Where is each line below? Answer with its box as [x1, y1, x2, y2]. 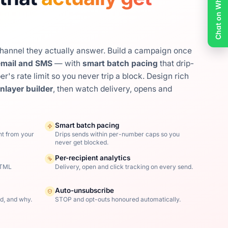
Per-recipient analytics [55, 154, 131, 162]
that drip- [157, 59, 194, 68]
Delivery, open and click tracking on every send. [55, 163, 193, 170]
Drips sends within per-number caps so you [55, 130, 180, 138]
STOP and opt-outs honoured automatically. [55, 195, 181, 203]
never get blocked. [55, 138, 109, 146]
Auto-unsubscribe [55, 186, 115, 194]
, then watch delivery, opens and [52, 84, 172, 94]
